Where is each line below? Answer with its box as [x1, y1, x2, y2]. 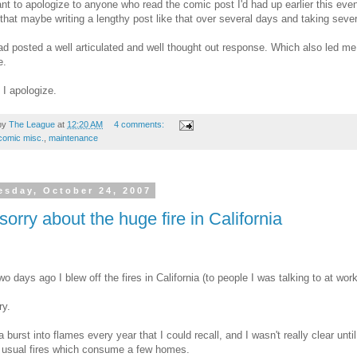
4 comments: [113, 120, 167, 130]
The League [9, 120, 55, 130]
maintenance [49, 133, 98, 143]
